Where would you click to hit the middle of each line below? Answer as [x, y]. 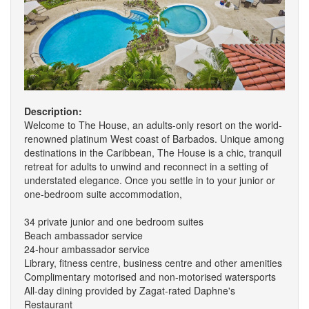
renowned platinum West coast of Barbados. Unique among [154, 138]
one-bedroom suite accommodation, [103, 193]
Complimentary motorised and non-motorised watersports [150, 276]
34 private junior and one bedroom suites [114, 221]
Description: [53, 111]
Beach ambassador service [83, 235]
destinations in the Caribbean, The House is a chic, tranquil [153, 152]
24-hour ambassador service [87, 249]
